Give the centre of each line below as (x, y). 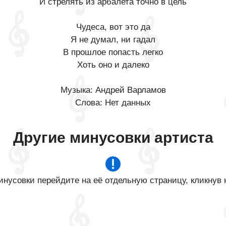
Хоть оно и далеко (113, 65)
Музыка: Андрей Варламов (113, 90)
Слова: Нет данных (113, 103)
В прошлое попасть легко (113, 52)
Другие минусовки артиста (113, 137)
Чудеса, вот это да (113, 27)
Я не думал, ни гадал (113, 40)
